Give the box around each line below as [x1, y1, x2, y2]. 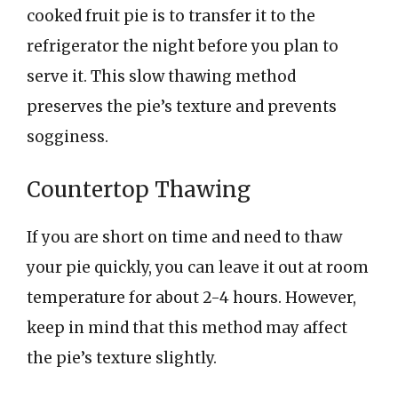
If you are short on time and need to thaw [27, 227, 342, 247]
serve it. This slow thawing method [27, 67, 296, 86]
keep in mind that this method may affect [27, 317, 347, 338]
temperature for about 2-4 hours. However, [27, 287, 356, 307]
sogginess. [27, 127, 108, 147]
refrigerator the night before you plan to [27, 36, 338, 56]
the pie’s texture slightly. [27, 347, 217, 368]
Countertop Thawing [27, 175, 251, 203]
